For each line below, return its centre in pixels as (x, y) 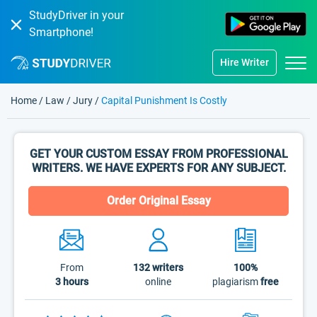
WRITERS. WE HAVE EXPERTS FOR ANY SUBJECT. (158, 168)
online (158, 282)
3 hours (71, 282)
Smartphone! (61, 32)
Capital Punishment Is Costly (164, 100)
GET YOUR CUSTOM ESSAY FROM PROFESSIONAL (158, 154)
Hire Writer (244, 62)
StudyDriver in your (76, 15)
